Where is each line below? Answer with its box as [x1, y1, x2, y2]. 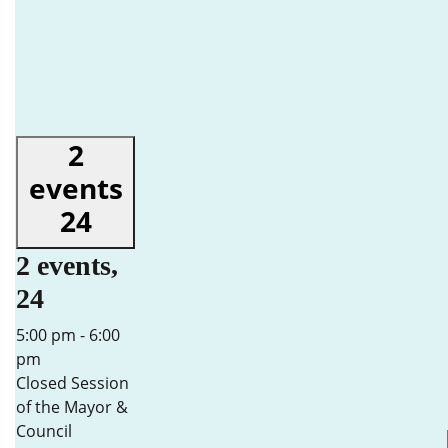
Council [16, 420, 72, 442]
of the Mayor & [16, 396, 128, 418]
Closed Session [16, 372, 129, 394]
